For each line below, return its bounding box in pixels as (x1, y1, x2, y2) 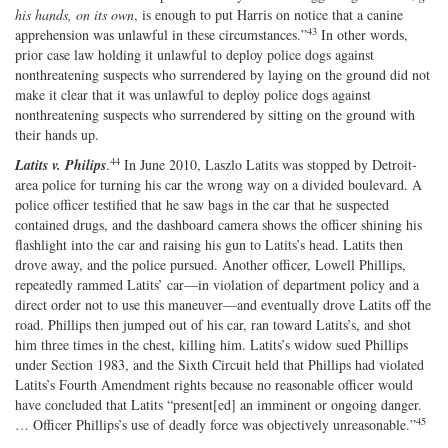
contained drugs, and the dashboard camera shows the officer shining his (15, 214, 422, 234)
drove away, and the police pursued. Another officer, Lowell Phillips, (15, 254, 406, 274)
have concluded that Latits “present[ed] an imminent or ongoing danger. (15, 394, 422, 414)
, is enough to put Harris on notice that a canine (134, 4, 403, 24)
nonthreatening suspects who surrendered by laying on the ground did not (15, 64, 430, 84)
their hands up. (15, 124, 99, 144)
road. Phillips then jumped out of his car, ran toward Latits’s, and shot (15, 314, 411, 334)
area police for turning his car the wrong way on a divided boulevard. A (15, 174, 422, 194)
